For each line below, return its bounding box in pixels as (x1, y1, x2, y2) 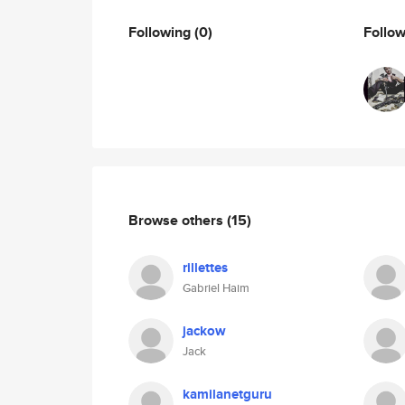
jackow (183, 321, 226, 341)
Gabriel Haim (183, 279, 250, 297)
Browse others (128, 209, 227, 231)
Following (128, 21, 194, 42)
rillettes (183, 258, 228, 278)
